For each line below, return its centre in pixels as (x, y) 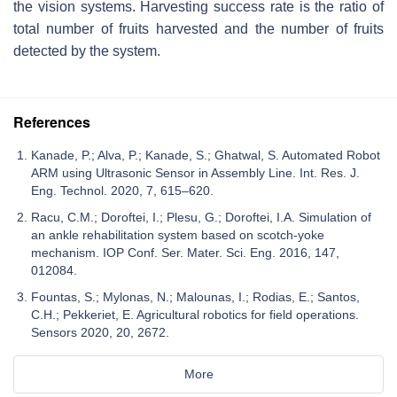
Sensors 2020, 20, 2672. (100, 333)
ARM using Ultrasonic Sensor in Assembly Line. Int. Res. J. (195, 173)
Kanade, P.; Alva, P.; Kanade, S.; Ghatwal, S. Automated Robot (206, 156)
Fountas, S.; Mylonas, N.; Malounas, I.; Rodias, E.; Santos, (195, 297)
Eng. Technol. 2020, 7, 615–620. (122, 191)
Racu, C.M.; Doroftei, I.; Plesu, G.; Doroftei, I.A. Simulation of (201, 218)
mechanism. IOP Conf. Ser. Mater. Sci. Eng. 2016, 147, (185, 253)
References (52, 122)
